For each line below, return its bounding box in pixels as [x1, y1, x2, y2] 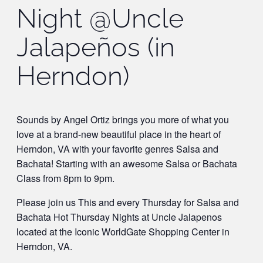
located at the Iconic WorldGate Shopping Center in [16, 225, 230, 239]
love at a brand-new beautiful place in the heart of [16, 127, 221, 141]
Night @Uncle [16, 3, 184, 34]
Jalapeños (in [16, 32, 175, 63]
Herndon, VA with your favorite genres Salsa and [16, 142, 218, 156]
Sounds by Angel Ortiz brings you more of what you [16, 113, 229, 127]
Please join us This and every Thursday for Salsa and [16, 195, 239, 210]
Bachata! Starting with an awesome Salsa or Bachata [16, 157, 237, 171]
